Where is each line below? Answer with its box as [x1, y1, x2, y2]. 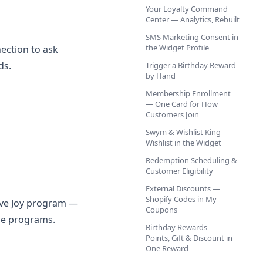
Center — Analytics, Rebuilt [146, 14, 240, 25]
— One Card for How [146, 99, 218, 109]
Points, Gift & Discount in [146, 232, 232, 243]
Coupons [146, 204, 177, 215]
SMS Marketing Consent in [146, 32, 238, 42]
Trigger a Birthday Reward [146, 60, 236, 70]
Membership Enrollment [146, 88, 231, 99]
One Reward [146, 243, 188, 254]
